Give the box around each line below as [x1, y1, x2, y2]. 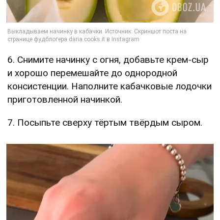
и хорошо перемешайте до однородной [7, 67, 177, 79]
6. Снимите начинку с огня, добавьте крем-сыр [7, 54, 209, 66]
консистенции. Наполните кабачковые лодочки [7, 81, 212, 92]
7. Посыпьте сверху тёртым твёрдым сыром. [7, 117, 202, 129]
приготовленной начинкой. [7, 94, 122, 106]
